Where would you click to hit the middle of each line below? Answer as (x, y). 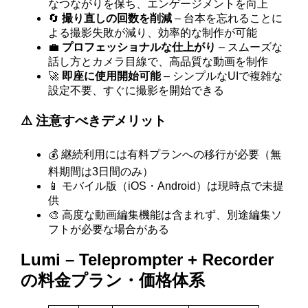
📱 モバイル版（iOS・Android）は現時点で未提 (166, 186)
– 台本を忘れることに (228, 19)
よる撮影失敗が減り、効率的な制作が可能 (153, 33)
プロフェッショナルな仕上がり (139, 47)
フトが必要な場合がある (109, 229)
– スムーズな (250, 47)
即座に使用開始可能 (112, 76)
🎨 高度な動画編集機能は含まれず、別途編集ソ (165, 214)
